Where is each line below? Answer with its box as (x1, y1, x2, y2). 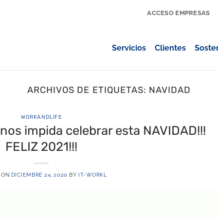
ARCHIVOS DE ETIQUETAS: (27, 85, 149, 95)
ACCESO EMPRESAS (147, 9, 210, 17)
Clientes (155, 43, 186, 53)
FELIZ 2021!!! (5, 139, 78, 154)
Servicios (112, 43, 146, 53)
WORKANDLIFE (21, 114, 62, 121)
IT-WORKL (78, 171, 107, 178)
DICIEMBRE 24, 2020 (11, 171, 68, 178)
